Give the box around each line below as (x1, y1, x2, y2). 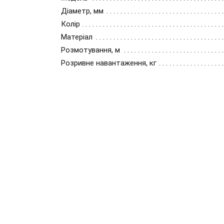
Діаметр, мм (61, 6, 103, 15)
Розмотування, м (61, 45, 120, 54)
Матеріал (61, 32, 92, 41)
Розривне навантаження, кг (61, 58, 156, 67)
